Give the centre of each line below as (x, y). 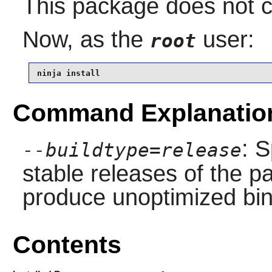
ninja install (68, 73)
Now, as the (86, 40)
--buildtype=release (132, 150)
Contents (67, 245)
